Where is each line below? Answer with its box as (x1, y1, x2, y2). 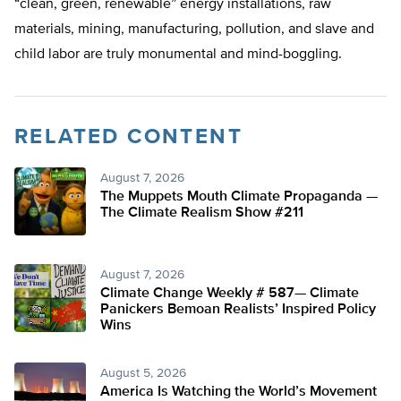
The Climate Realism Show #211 (100, 206, 303, 221)
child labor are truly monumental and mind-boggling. (14, 47, 346, 63)
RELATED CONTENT (14, 126, 243, 149)
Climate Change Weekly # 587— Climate (100, 286, 359, 302)
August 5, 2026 (100, 367, 186, 380)
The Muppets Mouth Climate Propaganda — (100, 190, 378, 205)
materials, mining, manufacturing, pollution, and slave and (14, 22, 374, 38)
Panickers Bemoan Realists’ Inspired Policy (100, 303, 376, 318)
